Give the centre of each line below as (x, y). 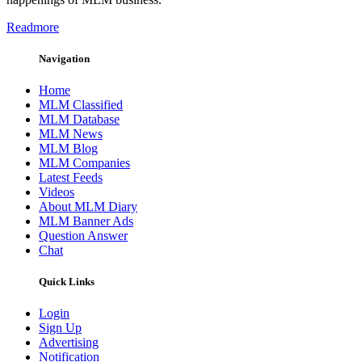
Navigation (64, 58)
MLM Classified (81, 105)
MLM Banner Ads (86, 221)
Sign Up (60, 328)
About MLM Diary (88, 207)
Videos (57, 192)
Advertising (69, 343)
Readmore (33, 27)
